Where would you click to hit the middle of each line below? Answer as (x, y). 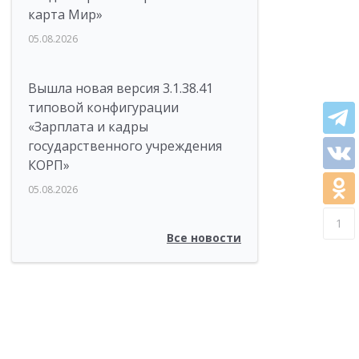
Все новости (204, 238)
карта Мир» (65, 14)
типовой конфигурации (103, 107)
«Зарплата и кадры (88, 127)
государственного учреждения (125, 146)
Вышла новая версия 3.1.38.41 (121, 88)
